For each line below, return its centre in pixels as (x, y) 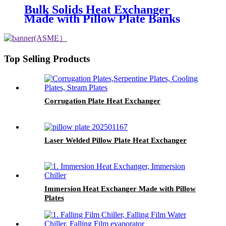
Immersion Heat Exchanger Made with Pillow (120, 188)
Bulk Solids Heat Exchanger (97, 10)
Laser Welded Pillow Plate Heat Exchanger (116, 140)
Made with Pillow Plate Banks (102, 19)
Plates (54, 197)
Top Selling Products (47, 59)
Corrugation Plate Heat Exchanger (102, 101)
